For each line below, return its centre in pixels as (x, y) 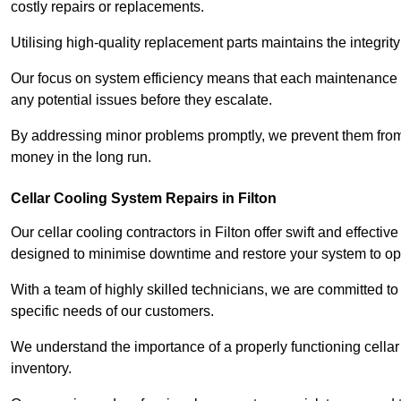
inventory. (41, 368)
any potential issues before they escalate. (143, 99)
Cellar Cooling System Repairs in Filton (144, 198)
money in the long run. (81, 157)
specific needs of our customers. (114, 311)
